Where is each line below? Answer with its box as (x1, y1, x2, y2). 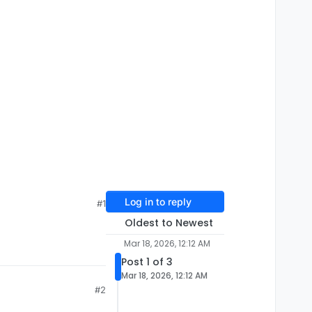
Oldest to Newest (124, 216, 213, 231)
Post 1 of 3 (121, 255, 173, 270)
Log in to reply (124, 196, 192, 208)
